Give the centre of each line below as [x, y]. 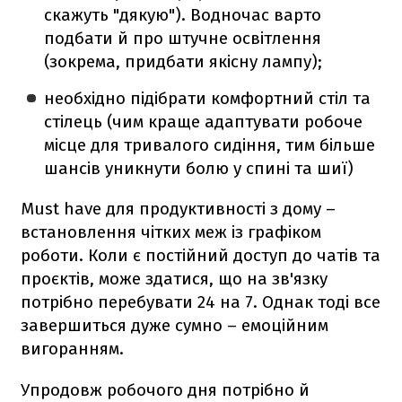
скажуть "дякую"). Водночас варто [183, 15]
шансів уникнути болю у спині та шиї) [199, 169]
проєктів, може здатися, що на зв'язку [174, 279]
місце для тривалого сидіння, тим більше [210, 145]
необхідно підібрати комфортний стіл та [208, 99]
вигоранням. [72, 349]
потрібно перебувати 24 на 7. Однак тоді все [201, 302]
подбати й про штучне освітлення [183, 39]
